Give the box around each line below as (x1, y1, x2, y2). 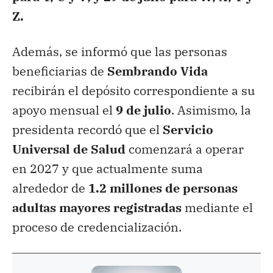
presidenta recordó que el (12, 121, 163, 138)
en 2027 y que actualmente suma (12, 160, 203, 177)
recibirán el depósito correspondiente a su (12, 82, 255, 99)
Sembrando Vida (107, 62, 208, 79)
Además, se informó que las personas (12, 43, 227, 60)
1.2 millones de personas (88, 179, 238, 196)
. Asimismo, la (171, 101, 251, 118)
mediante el (182, 199, 253, 216)
